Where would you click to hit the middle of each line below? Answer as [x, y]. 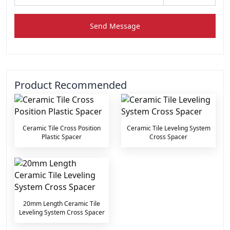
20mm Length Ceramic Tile [62, 203]
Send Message [115, 26]
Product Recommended [71, 85]
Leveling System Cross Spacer [62, 212]
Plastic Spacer [62, 137]
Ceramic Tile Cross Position [62, 128]
